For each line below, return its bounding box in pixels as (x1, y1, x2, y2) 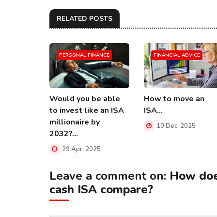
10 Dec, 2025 (155, 121, 196, 130)
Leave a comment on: (49, 168, 170, 184)
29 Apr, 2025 (61, 144, 101, 154)
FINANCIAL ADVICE (154, 52, 200, 59)
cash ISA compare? (49, 182, 153, 197)
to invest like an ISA (49, 105, 124, 116)
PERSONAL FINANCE (59, 52, 109, 59)
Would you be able (49, 93, 120, 104)
